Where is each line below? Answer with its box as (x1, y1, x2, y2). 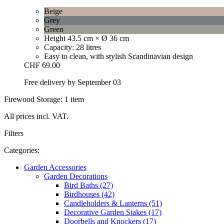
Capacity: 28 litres (44, 42, 101, 51)
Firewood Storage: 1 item (4, 94, 84, 103)
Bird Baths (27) (64, 180, 113, 189)
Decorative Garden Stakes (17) (64, 207, 161, 216)
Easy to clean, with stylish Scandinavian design (44, 51, 193, 60)
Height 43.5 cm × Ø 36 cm (44, 33, 129, 42)
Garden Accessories (24, 162, 86, 171)
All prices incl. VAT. (4, 111, 68, 120)
